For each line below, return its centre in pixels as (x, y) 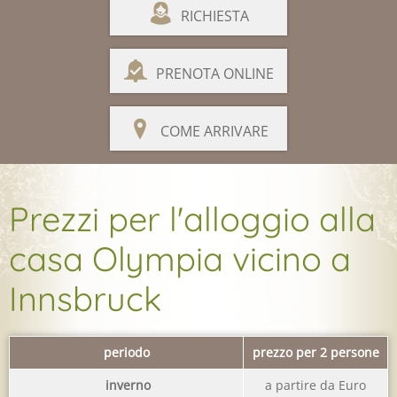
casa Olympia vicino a (180, 259)
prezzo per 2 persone (315, 353)
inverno (128, 385)
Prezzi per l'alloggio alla (192, 219)
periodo (126, 353)
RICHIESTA (214, 16)
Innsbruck (85, 299)
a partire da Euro (315, 385)
